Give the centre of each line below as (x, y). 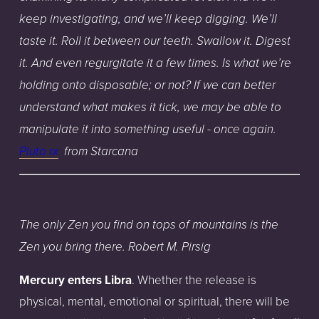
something (141, 129)
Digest (273, 41)
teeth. (178, 41)
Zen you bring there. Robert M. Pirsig (115, 247)
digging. (226, 19)
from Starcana (99, 151)
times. (203, 63)
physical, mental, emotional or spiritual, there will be (154, 301)
